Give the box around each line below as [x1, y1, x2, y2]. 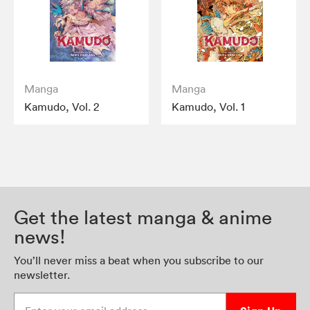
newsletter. [14, 268, 70, 282]
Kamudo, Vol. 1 [172, 100, 246, 114]
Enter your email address [14, 293, 136, 307]
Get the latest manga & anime [14, 206, 272, 230]
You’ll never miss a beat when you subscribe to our [14, 253, 264, 268]
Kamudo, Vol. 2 [24, 100, 99, 114]
